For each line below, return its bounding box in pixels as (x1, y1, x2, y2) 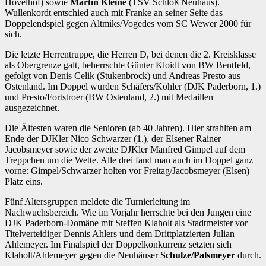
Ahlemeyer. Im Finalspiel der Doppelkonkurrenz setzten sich (5, 239, 232, 250)
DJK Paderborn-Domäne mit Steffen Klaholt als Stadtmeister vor (5, 218, 248, 229)
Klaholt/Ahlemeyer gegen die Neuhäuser (5, 250, 160, 261)
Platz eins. (5, 176, 43, 187)
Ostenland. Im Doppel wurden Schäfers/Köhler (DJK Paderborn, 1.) (5, 81, 261, 92)
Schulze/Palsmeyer (160, 250, 235, 261)
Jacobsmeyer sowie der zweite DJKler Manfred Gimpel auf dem (5, 144, 245, 155)
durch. (235, 250, 261, 261)
